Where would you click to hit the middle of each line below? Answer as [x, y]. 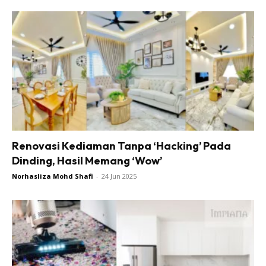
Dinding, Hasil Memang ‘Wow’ [87, 161]
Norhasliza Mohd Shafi [53, 176]
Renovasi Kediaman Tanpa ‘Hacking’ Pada [121, 146]
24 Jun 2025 [119, 176]
